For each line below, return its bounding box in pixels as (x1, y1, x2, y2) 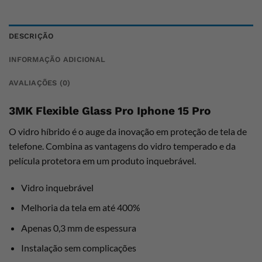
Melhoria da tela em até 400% (20, 202, 140, 213)
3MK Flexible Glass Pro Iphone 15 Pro (9, 104, 211, 118)
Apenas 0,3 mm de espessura (20, 222, 136, 233)
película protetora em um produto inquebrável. (9, 154, 196, 166)
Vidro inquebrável (20, 181, 94, 193)
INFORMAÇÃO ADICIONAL (9, 55, 106, 64)
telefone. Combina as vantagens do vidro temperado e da (9, 140, 236, 151)
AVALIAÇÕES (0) (9, 78, 71, 88)
